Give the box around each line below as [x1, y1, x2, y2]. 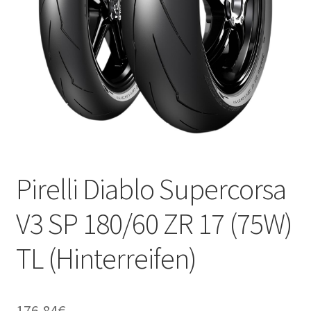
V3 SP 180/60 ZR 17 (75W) [15, 205, 292, 242]
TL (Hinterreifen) [15, 239, 196, 276]
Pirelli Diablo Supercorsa [15, 170, 286, 207]
